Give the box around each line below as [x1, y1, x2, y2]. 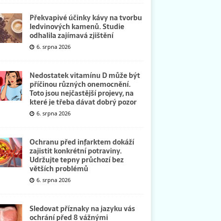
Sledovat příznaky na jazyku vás [29, 203, 135, 214]
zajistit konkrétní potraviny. [29, 145, 122, 156]
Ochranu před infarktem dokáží [29, 136, 134, 147]
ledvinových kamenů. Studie [29, 21, 124, 32]
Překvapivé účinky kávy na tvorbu [29, 12, 142, 23]
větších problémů [29, 163, 88, 174]
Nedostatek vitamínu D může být [29, 70, 140, 81]
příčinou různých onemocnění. [29, 78, 131, 90]
